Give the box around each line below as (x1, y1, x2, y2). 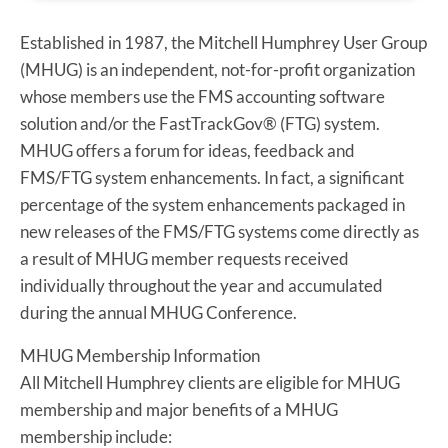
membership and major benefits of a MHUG (20, 399, 338, 420)
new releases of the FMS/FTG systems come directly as (20, 221, 419, 242)
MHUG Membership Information (20, 345, 260, 366)
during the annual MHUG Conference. (20, 302, 297, 323)
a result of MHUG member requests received (20, 248, 349, 269)
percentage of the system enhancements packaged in (20, 194, 405, 215)
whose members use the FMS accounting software (20, 86, 385, 107)
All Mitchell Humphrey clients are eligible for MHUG (20, 372, 400, 393)
